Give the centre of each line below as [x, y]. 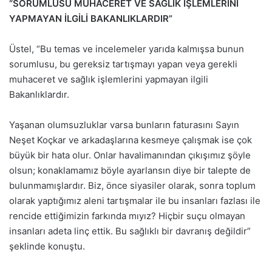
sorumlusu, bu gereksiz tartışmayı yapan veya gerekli [123, 64]
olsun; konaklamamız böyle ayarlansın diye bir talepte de [130, 170]
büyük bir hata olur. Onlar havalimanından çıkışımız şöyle [130, 155]
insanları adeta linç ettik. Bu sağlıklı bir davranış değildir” [130, 231]
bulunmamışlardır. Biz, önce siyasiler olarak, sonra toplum [132, 185]
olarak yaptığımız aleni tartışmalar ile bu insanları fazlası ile [135, 200]
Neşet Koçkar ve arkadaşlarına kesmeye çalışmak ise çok [131, 140]
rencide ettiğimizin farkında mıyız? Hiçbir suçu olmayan [127, 216]
